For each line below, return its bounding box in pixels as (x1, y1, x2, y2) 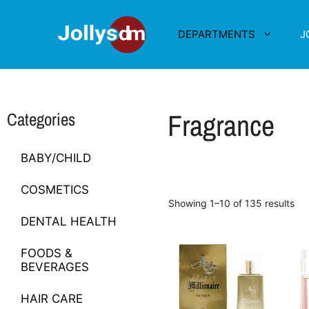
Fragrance (167, 106, 275, 145)
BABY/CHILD (21, 151, 91, 165)
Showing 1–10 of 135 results (168, 197, 295, 209)
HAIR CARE (21, 292, 83, 306)
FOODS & (21, 246, 72, 260)
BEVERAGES (21, 260, 89, 274)
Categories (7, 108, 75, 131)
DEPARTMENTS (178, 28, 255, 41)
